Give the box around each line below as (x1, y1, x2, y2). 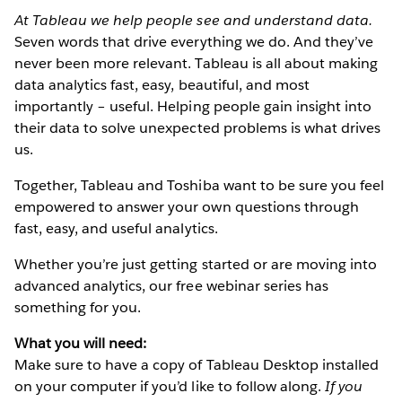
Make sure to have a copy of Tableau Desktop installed (14, 354, 380, 374)
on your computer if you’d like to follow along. (14, 376, 325, 396)
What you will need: (14, 333, 147, 353)
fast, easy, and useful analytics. (14, 218, 218, 238)
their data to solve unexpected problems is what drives (14, 118, 381, 137)
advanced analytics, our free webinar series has (14, 275, 328, 295)
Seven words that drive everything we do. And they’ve (14, 31, 373, 51)
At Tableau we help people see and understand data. (14, 10, 372, 30)
